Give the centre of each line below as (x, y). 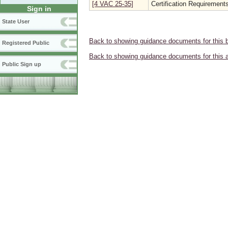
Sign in (39, 9)
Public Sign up (22, 64)
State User (16, 22)
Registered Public (26, 43)
